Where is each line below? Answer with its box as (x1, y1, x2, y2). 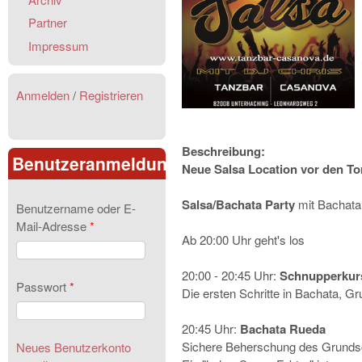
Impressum (28, 36, 89, 54)
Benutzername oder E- (16, 199, 136, 217)
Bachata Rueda (240, 320, 326, 339)
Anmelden (16, 86, 69, 103)
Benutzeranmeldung (12, 150, 178, 175)
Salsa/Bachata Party (182, 196, 296, 214)
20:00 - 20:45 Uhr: (182, 267, 280, 284)
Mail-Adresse (16, 217, 90, 234)
